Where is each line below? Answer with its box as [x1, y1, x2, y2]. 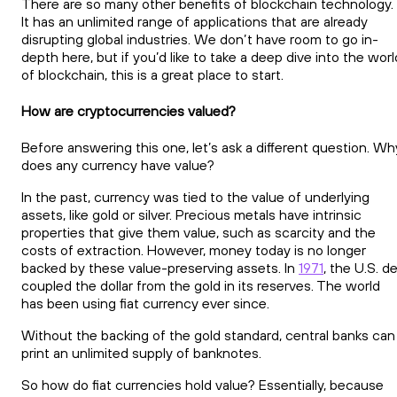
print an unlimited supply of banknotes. [21, 344, 261, 362]
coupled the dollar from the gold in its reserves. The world [21, 276, 380, 295]
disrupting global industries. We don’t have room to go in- [21, 29, 378, 48]
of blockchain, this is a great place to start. [21, 65, 284, 83]
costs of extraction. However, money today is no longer [21, 241, 366, 260]
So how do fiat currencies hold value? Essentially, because [21, 376, 384, 394]
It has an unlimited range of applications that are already [21, 12, 368, 30]
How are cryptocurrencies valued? [21, 101, 236, 120]
